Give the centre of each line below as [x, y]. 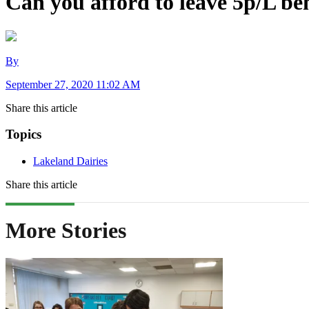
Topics [23, 134]
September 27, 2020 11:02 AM [73, 84]
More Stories [66, 230]
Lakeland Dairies [70, 161]
